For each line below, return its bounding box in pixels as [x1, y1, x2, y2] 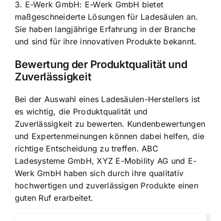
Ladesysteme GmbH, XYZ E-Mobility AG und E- [15, 156, 197, 166]
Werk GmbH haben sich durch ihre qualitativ [15, 168, 184, 179]
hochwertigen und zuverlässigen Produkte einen [15, 181, 198, 191]
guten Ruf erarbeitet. [15, 193, 94, 203]
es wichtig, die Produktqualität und [15, 107, 148, 117]
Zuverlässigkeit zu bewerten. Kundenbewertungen [15, 119, 206, 129]
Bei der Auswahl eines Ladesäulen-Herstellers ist [15, 94, 200, 105]
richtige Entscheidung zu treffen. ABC [15, 144, 158, 154]
